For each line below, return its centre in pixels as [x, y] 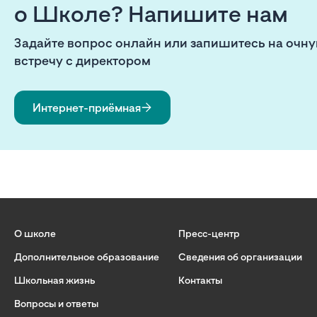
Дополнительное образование [87, 257]
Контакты [200, 280]
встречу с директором [82, 60]
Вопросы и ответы [56, 304]
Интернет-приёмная [87, 108]
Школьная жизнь [54, 280]
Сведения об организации [240, 257]
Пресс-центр [209, 234]
